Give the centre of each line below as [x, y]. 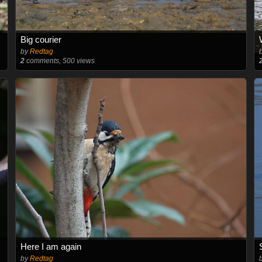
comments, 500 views [59, 61]
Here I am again [51, 246]
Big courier [41, 39]
